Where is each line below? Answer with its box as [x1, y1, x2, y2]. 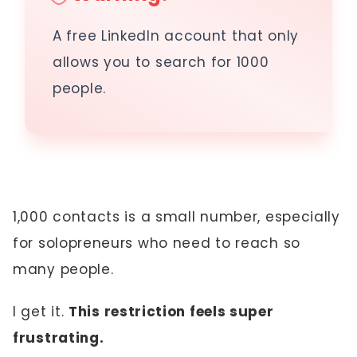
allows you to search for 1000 [53, 53, 269, 72]
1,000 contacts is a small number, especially [13, 207, 340, 226]
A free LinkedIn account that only [53, 26, 300, 45]
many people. [13, 260, 114, 279]
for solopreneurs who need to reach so [13, 233, 300, 253]
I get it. [13, 302, 69, 321]
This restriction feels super [69, 302, 274, 321]
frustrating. [13, 328, 104, 347]
